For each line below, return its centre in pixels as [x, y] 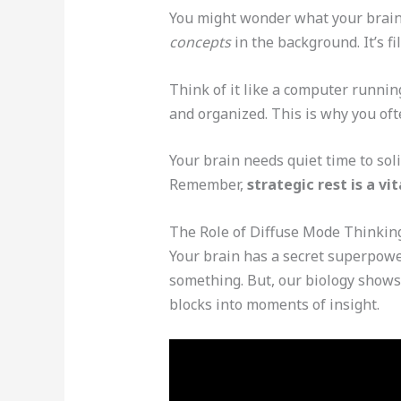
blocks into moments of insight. [274, 304]
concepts [200, 43]
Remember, [208, 185]
